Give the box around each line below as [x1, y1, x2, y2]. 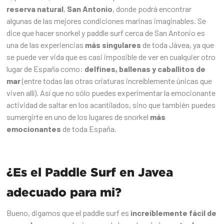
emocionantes [6, 124, 61, 134]
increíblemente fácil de [130, 208, 217, 218]
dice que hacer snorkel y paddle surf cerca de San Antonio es [6, 28, 205, 38]
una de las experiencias [6, 40, 85, 50]
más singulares [85, 40, 143, 50]
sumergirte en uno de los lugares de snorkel [6, 112, 150, 122]
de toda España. [61, 124, 117, 134]
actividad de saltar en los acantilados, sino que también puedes [6, 100, 216, 110]
